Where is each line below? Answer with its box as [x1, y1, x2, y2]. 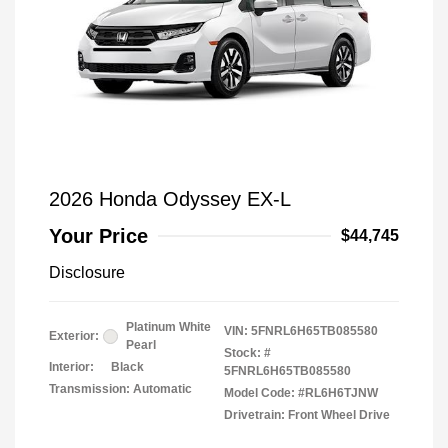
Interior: [49, 360, 94, 374]
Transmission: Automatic [49, 382, 192, 396]
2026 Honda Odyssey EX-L [49, 188, 291, 210]
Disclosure [49, 264, 125, 281]
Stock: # [224, 346, 271, 360]
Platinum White [126, 320, 211, 334]
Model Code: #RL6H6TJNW [224, 386, 378, 400]
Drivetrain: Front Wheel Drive [224, 408, 390, 422]
